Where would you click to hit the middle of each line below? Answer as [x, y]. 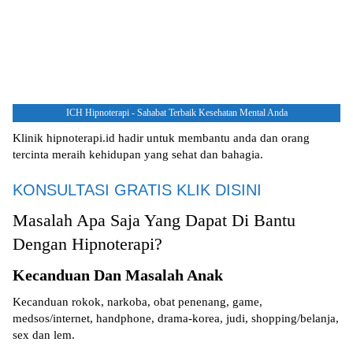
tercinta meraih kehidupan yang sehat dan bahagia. [138, 155]
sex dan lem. [44, 335]
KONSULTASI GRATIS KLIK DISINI [137, 190]
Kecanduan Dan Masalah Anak [118, 275]
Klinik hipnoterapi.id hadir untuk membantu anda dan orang [161, 138]
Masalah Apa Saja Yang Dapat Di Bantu [154, 221]
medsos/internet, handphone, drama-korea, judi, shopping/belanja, [176, 319]
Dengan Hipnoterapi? [87, 244]
